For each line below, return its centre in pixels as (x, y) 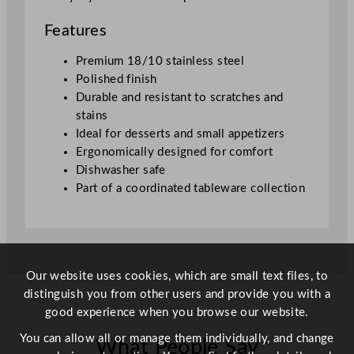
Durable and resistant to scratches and (180, 98)
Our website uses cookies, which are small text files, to (177, 276)
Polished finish (117, 80)
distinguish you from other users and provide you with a (177, 294)
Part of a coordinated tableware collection (191, 189)
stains (92, 116)
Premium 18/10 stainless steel (160, 62)
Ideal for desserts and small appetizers (180, 134)
